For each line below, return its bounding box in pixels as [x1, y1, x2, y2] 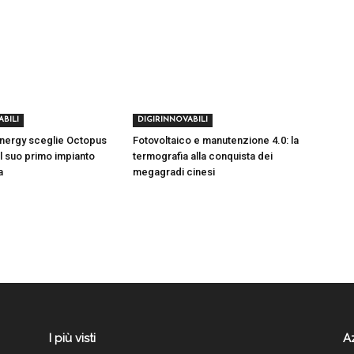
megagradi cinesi [133, 166, 215, 178]
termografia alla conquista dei [133, 150, 273, 162]
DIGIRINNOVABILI [137, 115, 208, 124]
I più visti [49, 331, 96, 345]
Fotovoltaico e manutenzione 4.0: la [133, 134, 299, 146]
